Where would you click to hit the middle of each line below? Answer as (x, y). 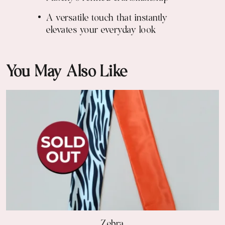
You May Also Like (67, 73)
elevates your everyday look (101, 31)
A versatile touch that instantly (107, 19)
